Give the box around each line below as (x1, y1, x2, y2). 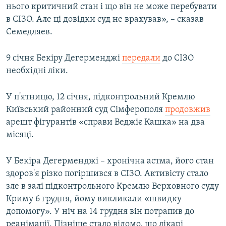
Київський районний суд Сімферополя (6, 105, 165, 115)
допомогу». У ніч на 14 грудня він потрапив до (6, 207, 194, 217)
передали (122, 53, 160, 64)
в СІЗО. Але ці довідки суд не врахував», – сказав (6, 15, 204, 25)
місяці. (6, 130, 34, 140)
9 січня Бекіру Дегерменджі (6, 53, 122, 64)
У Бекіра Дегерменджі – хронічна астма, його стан (6, 156, 214, 166)
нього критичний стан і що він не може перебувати (6, 2, 217, 12)
